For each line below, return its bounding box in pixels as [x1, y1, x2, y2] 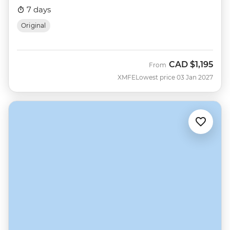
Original [21, 21, 46, 29]
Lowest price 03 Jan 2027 [136, 73, 213, 81]
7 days [25, 4, 51, 14]
